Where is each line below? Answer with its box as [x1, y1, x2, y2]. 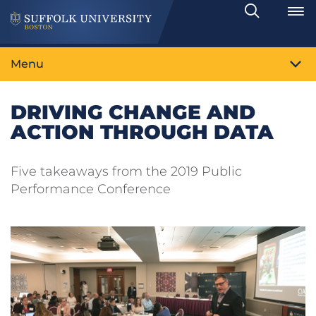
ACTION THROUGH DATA [11, 120, 274, 145]
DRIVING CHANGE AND [11, 100, 255, 125]
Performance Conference [11, 181, 171, 197]
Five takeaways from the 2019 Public [11, 164, 242, 180]
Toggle [261, 12, 289, 23]
